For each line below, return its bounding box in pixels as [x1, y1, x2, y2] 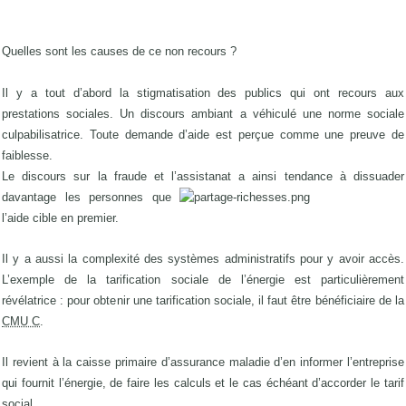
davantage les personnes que [2, 189, 171, 204]
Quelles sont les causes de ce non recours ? [2, 44, 237, 59]
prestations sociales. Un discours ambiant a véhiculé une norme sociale [2, 106, 404, 121]
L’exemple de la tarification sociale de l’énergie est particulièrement [2, 272, 404, 286]
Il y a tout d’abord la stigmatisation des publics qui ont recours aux [2, 85, 404, 100]
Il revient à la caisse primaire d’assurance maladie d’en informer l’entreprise [2, 355, 404, 370]
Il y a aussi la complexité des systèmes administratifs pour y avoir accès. [2, 251, 404, 266]
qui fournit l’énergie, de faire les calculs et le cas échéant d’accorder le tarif [2, 376, 404, 391]
